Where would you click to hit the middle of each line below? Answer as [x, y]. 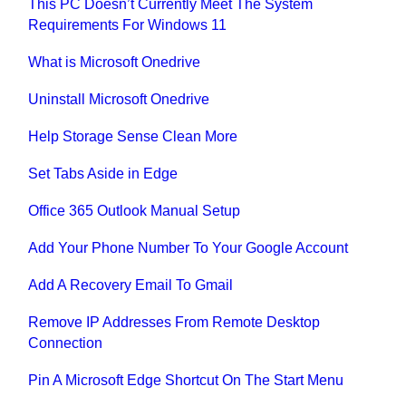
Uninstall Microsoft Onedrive [119, 99]
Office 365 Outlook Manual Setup [135, 210]
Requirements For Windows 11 [128, 24]
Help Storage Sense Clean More [133, 136]
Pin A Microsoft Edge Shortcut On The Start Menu [186, 380]
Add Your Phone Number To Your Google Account [188, 247]
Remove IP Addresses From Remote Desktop [174, 322]
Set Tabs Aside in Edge [103, 173]
